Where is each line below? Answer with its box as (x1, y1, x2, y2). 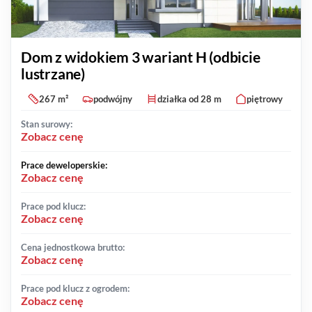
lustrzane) (21, 65, 85, 83)
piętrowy (247, 93, 283, 105)
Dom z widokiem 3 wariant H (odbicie (21, 48, 260, 66)
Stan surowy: (21, 118, 72, 130)
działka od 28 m (157, 93, 221, 105)
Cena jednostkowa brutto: (21, 242, 125, 253)
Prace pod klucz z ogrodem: (21, 283, 130, 295)
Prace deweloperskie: (21, 159, 107, 171)
